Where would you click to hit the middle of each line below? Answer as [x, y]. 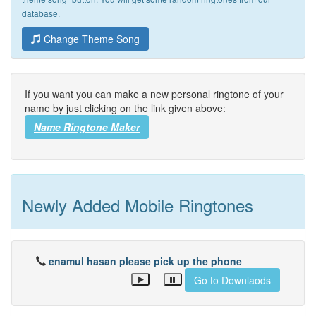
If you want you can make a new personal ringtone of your [154, 94]
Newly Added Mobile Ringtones [138, 205]
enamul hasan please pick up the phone [145, 261]
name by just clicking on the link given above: [125, 108]
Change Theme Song [90, 39]
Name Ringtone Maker [87, 127]
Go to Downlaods [232, 280]
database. [41, 13]
